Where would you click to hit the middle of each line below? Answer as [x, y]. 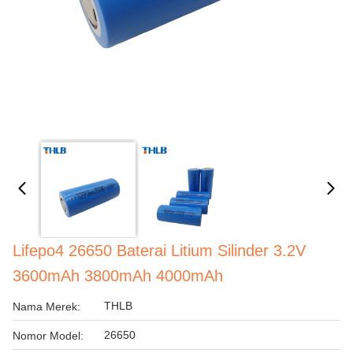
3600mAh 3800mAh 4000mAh [118, 276]
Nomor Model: [48, 336]
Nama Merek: [46, 307]
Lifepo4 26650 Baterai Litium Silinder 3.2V [159, 251]
